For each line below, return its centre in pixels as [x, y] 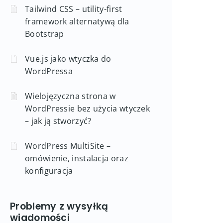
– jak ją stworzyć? [58, 121]
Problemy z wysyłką [59, 206]
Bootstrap [45, 34]
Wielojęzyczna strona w [70, 96]
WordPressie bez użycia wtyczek [88, 109]
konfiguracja [49, 171]
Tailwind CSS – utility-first [74, 9]
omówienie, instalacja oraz [77, 158]
